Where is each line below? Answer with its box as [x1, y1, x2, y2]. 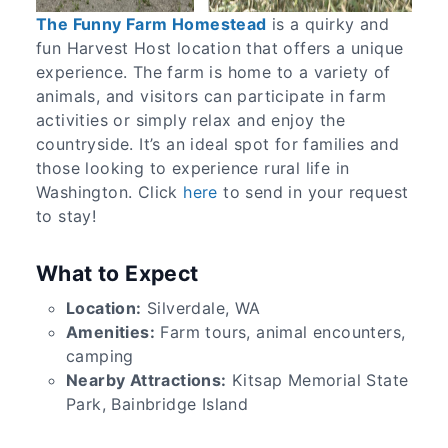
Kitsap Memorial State [226, 370, 409, 391]
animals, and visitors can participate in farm [36, 85, 386, 106]
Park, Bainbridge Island [66, 394, 249, 415]
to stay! [36, 205, 97, 226]
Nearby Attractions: [66, 370, 227, 391]
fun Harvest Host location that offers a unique [36, 37, 404, 58]
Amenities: [66, 322, 155, 343]
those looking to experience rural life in [36, 157, 350, 178]
